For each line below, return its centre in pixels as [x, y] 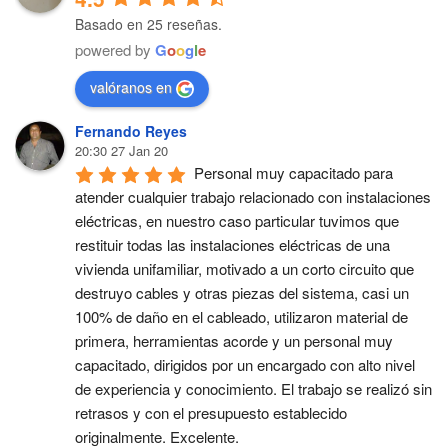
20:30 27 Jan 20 [121, 150]
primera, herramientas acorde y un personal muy [234, 340]
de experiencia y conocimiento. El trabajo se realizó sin [253, 388]
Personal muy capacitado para [293, 172]
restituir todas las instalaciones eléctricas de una [232, 244]
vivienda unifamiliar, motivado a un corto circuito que [244, 268]
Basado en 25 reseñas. [148, 24]
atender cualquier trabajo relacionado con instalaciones [253, 196]
